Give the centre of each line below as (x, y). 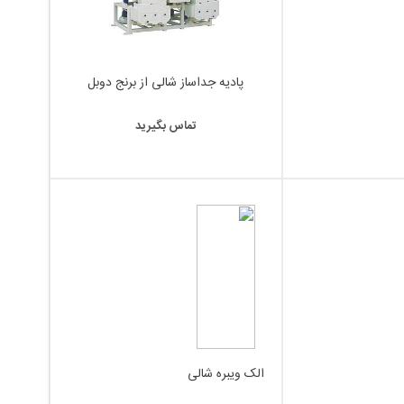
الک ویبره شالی (225, 374)
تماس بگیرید (165, 126)
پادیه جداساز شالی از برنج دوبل (166, 83)
